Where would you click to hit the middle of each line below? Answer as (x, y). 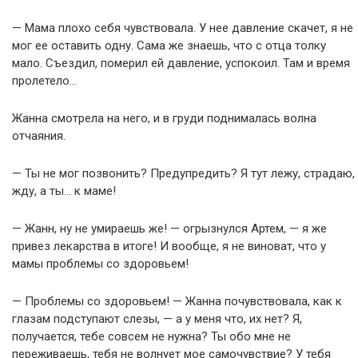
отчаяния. (39, 135)
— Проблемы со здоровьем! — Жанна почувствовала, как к (177, 301)
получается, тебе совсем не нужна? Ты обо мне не (151, 336)
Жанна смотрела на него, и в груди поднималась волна (164, 118)
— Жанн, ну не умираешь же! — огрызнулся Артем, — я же (169, 228)
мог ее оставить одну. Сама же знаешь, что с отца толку (169, 45)
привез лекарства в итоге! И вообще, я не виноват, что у (169, 246)
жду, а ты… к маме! (64, 191)
